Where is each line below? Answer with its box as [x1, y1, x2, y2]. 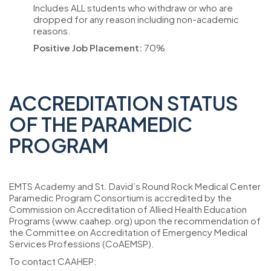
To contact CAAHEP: [9, 255, 97, 267]
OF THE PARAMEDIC [9, 112, 192, 136]
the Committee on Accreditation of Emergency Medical [9, 226, 247, 238]
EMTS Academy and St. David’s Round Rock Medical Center [9, 180, 261, 192]
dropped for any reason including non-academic [33, 13, 239, 25]
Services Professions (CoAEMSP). [9, 238, 154, 249]
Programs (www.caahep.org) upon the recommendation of [9, 215, 261, 226]
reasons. [33, 24, 71, 36]
